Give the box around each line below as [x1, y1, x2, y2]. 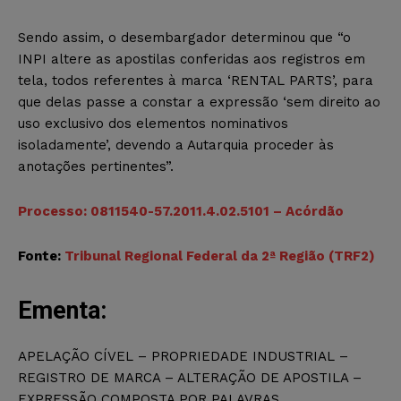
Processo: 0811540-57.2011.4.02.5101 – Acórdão [18, 202, 344, 219]
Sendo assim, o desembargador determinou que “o [18, 29, 351, 46]
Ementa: [18, 295, 107, 325]
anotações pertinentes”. [18, 158, 174, 175]
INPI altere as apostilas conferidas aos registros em [18, 50, 365, 67]
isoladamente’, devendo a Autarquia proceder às [18, 136, 334, 153]
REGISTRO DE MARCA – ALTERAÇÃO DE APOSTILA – [18, 369, 362, 386]
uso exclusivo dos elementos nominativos [18, 115, 288, 132]
